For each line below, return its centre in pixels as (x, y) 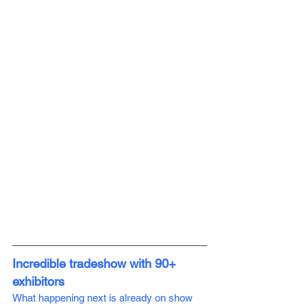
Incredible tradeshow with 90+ (96, 263)
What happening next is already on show (104, 297)
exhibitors (40, 281)
